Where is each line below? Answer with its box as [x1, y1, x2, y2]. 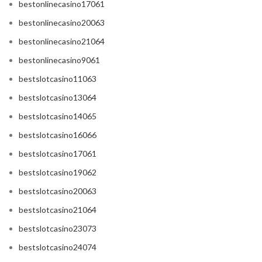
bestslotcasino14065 [19, 111, 96, 122]
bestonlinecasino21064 [19, 36, 105, 47]
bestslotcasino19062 [19, 167, 96, 178]
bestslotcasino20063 [19, 186, 96, 196]
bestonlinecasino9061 [19, 55, 100, 65]
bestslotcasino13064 [19, 92, 96, 103]
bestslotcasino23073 [19, 223, 96, 234]
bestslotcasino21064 [19, 205, 96, 215]
